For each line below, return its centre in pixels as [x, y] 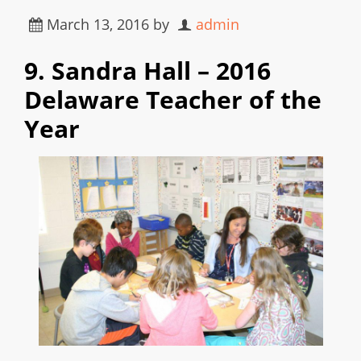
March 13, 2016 [98, 24]
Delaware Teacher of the [173, 100]
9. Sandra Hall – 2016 [147, 71]
